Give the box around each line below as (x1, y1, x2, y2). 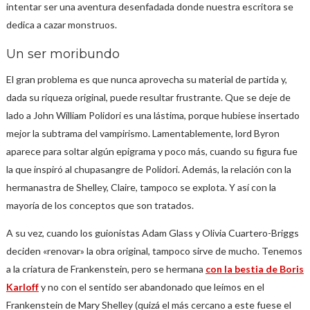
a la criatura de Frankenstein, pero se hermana (6, 263, 206, 275)
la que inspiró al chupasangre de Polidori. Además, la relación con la (6, 163, 291, 175)
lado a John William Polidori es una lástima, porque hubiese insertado (6, 109, 300, 121)
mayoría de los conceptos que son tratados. (6, 199, 194, 211)
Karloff (6, 281, 39, 293)
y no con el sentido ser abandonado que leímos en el (38, 281, 264, 293)
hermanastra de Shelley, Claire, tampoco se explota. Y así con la (6, 181, 276, 193)
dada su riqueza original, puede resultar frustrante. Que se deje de (6, 91, 291, 103)
